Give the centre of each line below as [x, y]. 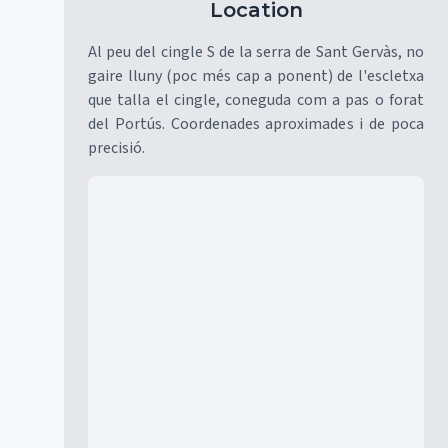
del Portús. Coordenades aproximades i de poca [256, 124]
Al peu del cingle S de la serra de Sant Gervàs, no [256, 52]
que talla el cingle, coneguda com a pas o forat [256, 100]
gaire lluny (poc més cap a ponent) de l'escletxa [256, 76]
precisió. [116, 148]
